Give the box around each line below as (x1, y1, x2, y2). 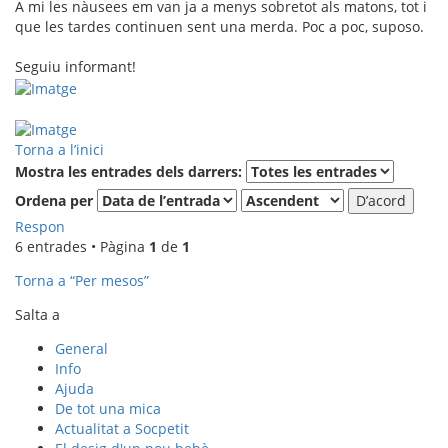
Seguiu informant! (15, 57, 136, 77)
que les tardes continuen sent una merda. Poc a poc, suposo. (15, 17, 424, 37)
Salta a (15, 304, 60, 324)
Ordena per (15, 190, 97, 210)
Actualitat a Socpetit (55, 418, 189, 438)
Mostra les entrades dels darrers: (15, 161, 246, 181)
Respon (15, 216, 65, 236)
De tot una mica (55, 398, 161, 418)
